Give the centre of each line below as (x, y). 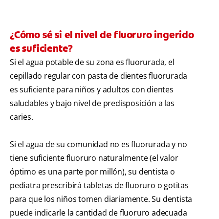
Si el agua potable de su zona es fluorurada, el (92, 62)
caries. (22, 117)
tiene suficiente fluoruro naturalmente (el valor (94, 158)
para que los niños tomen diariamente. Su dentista (101, 199)
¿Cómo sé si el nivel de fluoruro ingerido (102, 35)
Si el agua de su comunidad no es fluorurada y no (99, 144)
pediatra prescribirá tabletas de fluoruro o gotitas (99, 186)
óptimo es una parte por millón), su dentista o (92, 172)
